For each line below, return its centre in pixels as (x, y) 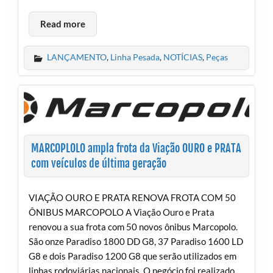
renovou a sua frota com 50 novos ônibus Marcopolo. (133, 226)
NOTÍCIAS (183, 57)
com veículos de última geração (98, 164)
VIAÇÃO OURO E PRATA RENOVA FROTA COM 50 (132, 197)
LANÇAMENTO (76, 57)
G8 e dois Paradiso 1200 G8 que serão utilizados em (132, 256)
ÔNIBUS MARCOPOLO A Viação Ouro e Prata (121, 212)
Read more (62, 24)
